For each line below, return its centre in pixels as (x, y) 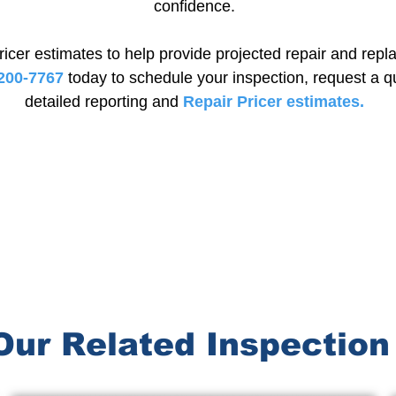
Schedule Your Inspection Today (194, 147)
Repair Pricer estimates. (274, 102)
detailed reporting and (102, 102)
